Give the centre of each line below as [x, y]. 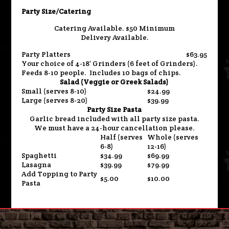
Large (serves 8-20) [55, 100]
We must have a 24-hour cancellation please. [114, 128]
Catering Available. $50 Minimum [114, 28]
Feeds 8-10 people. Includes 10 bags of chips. [101, 73]
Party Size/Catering [56, 11]
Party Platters [46, 54]
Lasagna [37, 165]
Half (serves [122, 137]
